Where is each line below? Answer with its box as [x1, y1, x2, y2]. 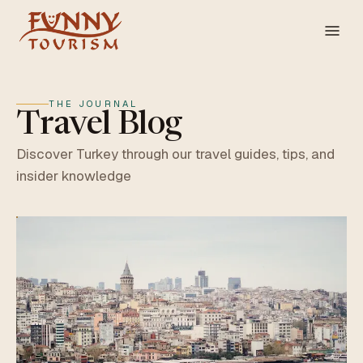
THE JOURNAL [49, 98, 138, 109]
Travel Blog [16, 110, 182, 143]
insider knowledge [16, 167, 131, 185]
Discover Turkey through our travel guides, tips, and [16, 145, 335, 163]
